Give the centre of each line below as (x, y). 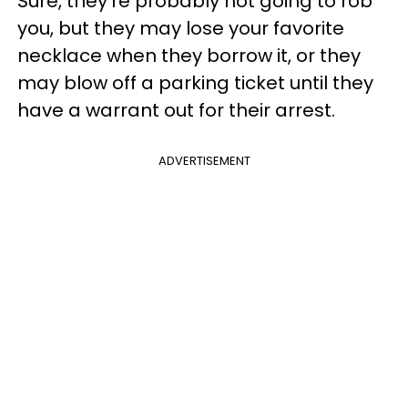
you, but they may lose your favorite (181, 28)
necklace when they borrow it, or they (189, 55)
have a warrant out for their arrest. (176, 110)
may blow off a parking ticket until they (195, 82)
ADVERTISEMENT (204, 160)
